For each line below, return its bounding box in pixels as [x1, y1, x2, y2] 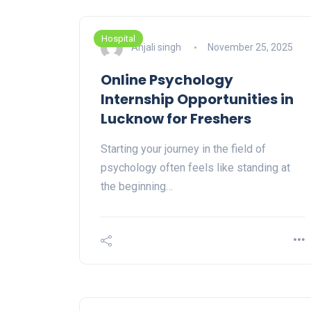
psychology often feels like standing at [101, 161, 290, 175]
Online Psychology [101, 70, 233, 90]
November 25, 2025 [207, 41, 293, 53]
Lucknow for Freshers [101, 109, 251, 129]
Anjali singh [131, 41, 181, 53]
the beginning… [101, 180, 173, 194]
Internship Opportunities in [101, 90, 294, 110]
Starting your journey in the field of [101, 142, 266, 156]
